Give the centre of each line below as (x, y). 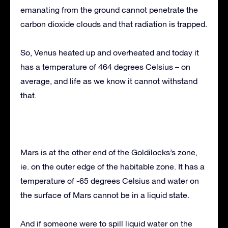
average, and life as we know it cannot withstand (109, 81)
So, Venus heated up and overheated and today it (110, 52)
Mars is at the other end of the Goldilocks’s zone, (109, 152)
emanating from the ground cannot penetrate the (109, 9)
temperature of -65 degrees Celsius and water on (110, 180)
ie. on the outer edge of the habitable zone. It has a (112, 166)
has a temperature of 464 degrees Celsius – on (105, 66)
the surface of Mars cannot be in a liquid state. (105, 195)
